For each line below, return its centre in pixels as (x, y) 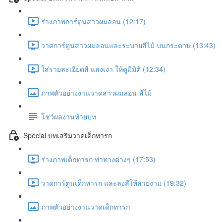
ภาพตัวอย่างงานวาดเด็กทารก (85, 206)
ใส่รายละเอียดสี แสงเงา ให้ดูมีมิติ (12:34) (103, 69)
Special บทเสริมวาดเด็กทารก (68, 135)
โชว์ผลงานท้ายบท (69, 116)
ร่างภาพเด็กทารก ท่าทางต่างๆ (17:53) (98, 159)
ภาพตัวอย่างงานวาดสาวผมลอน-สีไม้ (96, 92)
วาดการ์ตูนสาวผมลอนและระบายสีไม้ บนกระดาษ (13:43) (128, 45)
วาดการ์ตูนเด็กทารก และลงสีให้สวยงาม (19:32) (114, 183)
